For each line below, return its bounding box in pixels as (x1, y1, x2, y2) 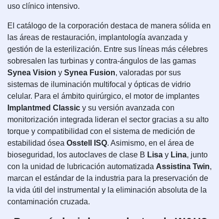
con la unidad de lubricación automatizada (7, 162, 156, 171)
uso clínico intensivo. (7, 1, 80, 10)
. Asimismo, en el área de (107, 138, 194, 147)
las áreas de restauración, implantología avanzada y (7, 33, 188, 42)
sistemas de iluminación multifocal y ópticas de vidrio (7, 80, 191, 88)
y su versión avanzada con (80, 103, 175, 112)
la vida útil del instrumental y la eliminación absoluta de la (7, 185, 207, 194)
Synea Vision (7, 68, 56, 77)
